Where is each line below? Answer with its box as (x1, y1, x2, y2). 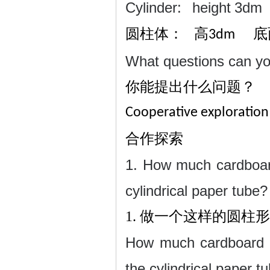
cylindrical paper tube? (125, 183, 268, 199)
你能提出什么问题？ (125, 79, 256, 95)
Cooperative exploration (125, 105, 269, 120)
